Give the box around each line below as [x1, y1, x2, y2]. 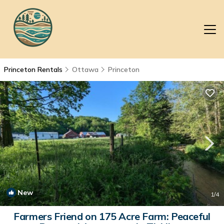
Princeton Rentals [4, 65, 64, 74]
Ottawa [72, 65, 98, 74]
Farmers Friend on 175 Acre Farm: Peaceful [13, 210, 210, 222]
